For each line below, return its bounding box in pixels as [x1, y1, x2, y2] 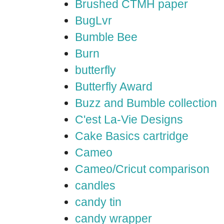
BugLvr [75, 14, 112, 27]
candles [75, 179, 115, 192]
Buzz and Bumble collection [75, 96, 217, 109]
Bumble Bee [75, 30, 137, 43]
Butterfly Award [75, 80, 152, 93]
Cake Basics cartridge [75, 129, 188, 142]
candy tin [75, 195, 121, 208]
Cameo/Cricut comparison [75, 162, 209, 175]
